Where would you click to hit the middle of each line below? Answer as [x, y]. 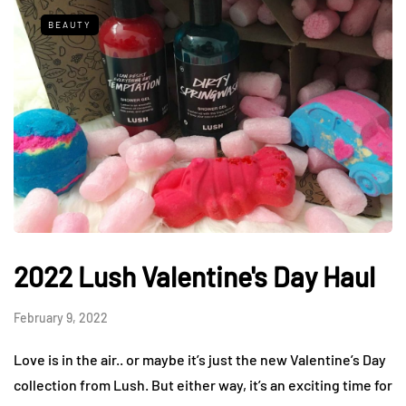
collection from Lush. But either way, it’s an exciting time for [203, 384]
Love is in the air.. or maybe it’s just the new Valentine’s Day [200, 359]
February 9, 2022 [61, 317]
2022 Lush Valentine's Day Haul [194, 276]
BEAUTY [70, 24]
